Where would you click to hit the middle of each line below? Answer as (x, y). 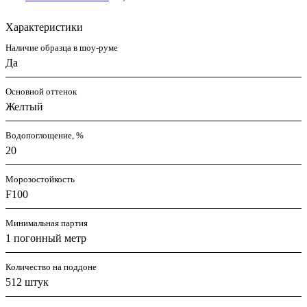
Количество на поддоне (51, 267)
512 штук (27, 282)
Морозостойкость (40, 180)
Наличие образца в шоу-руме (62, 48)
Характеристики (44, 27)
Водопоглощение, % (45, 136)
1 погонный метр (46, 238)
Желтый (24, 107)
